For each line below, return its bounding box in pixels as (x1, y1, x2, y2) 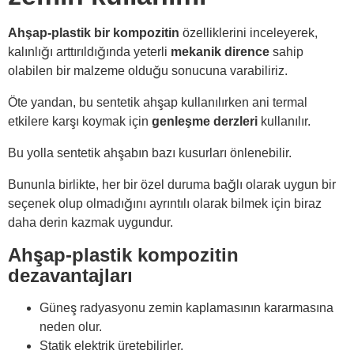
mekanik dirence (171, 45, 269, 59)
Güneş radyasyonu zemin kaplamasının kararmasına (40, 301, 333, 315)
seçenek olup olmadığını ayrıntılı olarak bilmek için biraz (8, 197, 322, 211)
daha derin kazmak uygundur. (8, 216, 173, 230)
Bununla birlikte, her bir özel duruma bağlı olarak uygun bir (8, 178, 336, 192)
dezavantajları (8, 265, 133, 287)
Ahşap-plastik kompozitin (8, 244, 239, 266)
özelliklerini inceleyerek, (179, 26, 318, 40)
